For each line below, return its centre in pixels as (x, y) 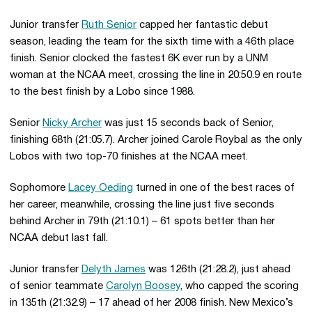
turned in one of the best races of (214, 188)
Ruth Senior (109, 25)
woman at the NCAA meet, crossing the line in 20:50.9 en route (156, 75)
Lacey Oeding (101, 188)
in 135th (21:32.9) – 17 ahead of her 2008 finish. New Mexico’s (151, 303)
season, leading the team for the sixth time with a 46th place (152, 42)
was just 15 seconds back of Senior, (188, 123)
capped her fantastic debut (202, 25)
